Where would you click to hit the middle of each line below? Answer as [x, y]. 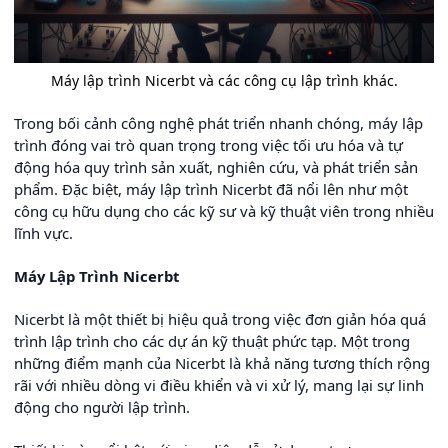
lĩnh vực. [43, 233]
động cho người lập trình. [102, 407]
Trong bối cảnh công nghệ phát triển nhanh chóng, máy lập [218, 123]
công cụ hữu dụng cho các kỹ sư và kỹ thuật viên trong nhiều [224, 211]
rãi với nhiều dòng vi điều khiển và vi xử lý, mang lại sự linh [219, 385]
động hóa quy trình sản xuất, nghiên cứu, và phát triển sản [216, 167]
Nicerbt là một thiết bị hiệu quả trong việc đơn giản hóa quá [220, 319]
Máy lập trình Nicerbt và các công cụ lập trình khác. [224, 80]
